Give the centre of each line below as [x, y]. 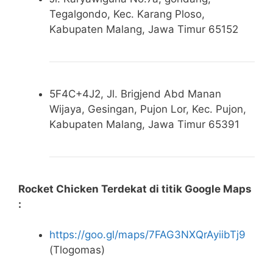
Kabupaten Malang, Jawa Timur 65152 [144, 29]
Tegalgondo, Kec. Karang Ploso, [127, 14]
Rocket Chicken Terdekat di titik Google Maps [135, 189]
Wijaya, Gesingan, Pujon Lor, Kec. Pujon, [148, 109]
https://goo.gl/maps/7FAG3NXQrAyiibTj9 [147, 235]
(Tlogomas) [77, 250]
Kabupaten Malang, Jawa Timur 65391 [144, 124]
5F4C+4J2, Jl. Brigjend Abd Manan [135, 94]
